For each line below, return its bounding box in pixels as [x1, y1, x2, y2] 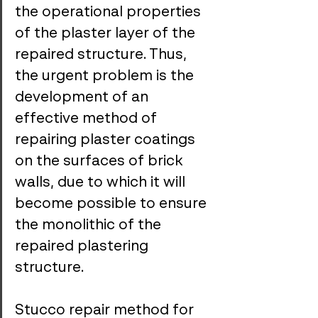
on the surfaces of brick [15, 155, 187, 169]
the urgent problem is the [15, 70, 197, 84]
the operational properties [15, 6, 204, 20]
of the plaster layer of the [15, 27, 199, 41]
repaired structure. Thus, [15, 48, 190, 62]
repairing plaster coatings [15, 133, 199, 148]
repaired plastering [15, 240, 152, 254]
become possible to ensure [15, 197, 210, 212]
